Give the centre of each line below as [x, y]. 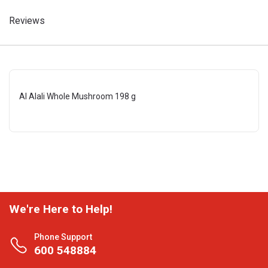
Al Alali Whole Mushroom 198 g [77, 96]
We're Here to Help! [61, 209]
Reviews [27, 21]
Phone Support [63, 237]
